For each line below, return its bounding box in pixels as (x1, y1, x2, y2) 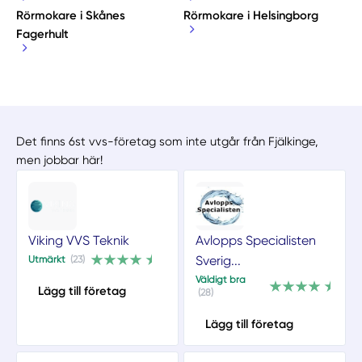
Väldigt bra (195, 274, 246, 286)
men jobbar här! (16, 153, 103, 168)
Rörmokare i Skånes (16, 7, 126, 23)
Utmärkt (27, 254, 65, 266)
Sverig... (195, 252, 241, 268)
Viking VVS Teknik (27, 232, 129, 248)
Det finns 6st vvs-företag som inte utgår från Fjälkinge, (16, 134, 319, 149)
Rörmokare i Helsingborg (183, 7, 319, 23)
